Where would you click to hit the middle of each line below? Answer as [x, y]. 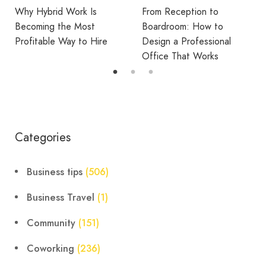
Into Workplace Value [186, 42]
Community [51, 224]
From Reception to [53, 12]
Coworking [50, 249]
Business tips [55, 172]
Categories [43, 138]
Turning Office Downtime [193, 27]
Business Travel [61, 198]
